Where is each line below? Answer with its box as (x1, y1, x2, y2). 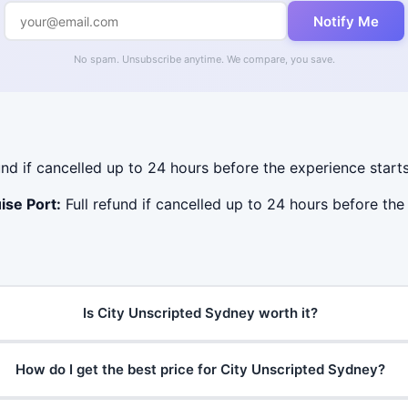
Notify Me (313, 12, 379, 30)
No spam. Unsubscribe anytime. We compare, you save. (73, 53, 335, 66)
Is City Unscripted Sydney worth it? (82, 304, 318, 322)
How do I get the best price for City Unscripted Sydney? (15, 361, 385, 379)
